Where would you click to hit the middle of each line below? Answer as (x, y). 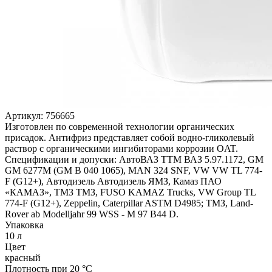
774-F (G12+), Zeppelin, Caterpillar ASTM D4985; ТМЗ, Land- (129, 203)
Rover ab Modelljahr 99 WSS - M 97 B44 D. (92, 214)
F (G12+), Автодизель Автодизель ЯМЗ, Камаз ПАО (113, 181)
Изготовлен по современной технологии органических (120, 126)
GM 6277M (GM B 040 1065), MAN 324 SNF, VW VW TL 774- (134, 170)
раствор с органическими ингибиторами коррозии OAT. (121, 148)
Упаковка (24, 225)
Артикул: (25, 115)
